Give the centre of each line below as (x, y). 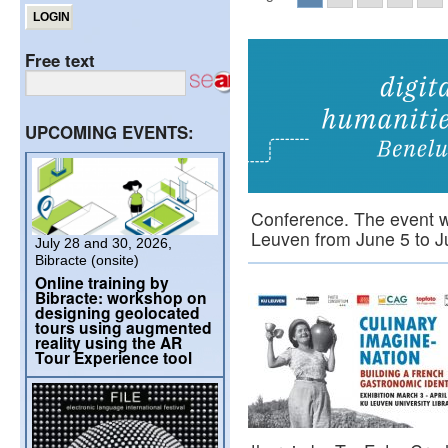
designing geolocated (117, 312)
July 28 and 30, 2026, (103, 243)
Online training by (102, 282)
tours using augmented (123, 327)
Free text (60, 60)
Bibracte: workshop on (121, 297)
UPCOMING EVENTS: (109, 132)
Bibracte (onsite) (87, 260)
